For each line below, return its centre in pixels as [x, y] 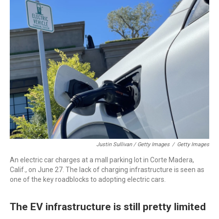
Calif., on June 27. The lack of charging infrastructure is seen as [107, 170]
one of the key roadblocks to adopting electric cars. [88, 179]
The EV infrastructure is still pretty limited [108, 207]
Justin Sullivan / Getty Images [133, 144]
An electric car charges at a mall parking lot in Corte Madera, [102, 160]
